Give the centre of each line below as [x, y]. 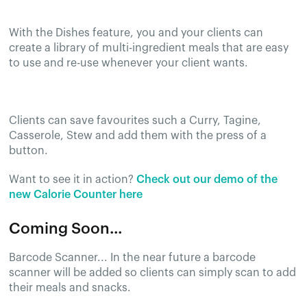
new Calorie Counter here [76, 194]
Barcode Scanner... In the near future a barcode [133, 257]
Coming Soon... [66, 229]
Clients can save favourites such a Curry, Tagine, [135, 120]
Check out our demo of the [207, 179]
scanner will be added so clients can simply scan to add [153, 272]
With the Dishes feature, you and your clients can [136, 33]
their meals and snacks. [70, 287]
